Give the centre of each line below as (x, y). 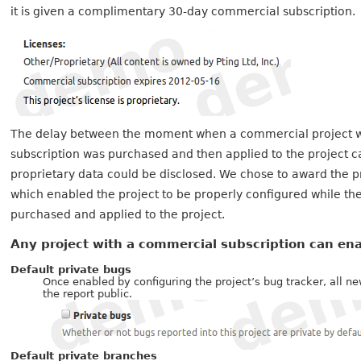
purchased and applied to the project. (118, 214)
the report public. (88, 293)
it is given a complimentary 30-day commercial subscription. (183, 11)
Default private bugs (71, 269)
